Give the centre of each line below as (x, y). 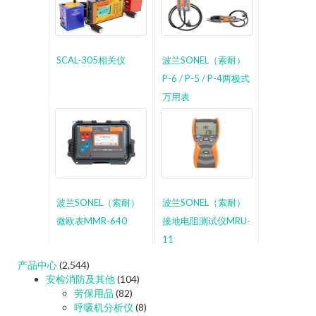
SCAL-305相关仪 (91, 60)
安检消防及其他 (80, 279)
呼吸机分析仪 (104, 307)
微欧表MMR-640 (92, 220)
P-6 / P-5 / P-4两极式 (206, 78)
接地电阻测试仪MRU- (207, 220)
